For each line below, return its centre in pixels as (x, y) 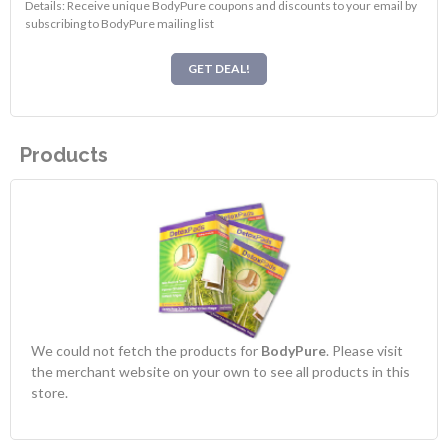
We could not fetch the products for (146, 351)
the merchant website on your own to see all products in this (220, 372)
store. (49, 393)
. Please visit (364, 351)
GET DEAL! (219, 69)
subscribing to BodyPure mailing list (120, 23)
